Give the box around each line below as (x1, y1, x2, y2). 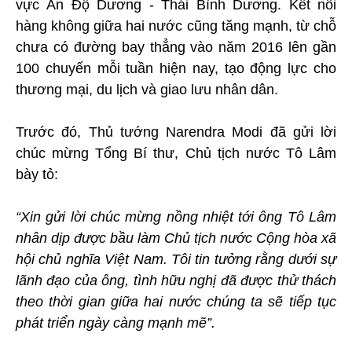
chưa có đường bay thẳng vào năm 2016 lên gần (16, 39, 336, 56)
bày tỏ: (16, 167, 58, 183)
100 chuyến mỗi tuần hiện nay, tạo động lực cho (16, 60, 336, 77)
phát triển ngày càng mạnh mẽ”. (16, 315, 215, 332)
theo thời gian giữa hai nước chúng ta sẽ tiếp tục (16, 294, 336, 310)
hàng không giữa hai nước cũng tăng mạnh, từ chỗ (16, 18, 336, 35)
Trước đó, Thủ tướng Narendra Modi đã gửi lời (16, 124, 336, 141)
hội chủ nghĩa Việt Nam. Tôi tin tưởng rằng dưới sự (16, 251, 336, 268)
